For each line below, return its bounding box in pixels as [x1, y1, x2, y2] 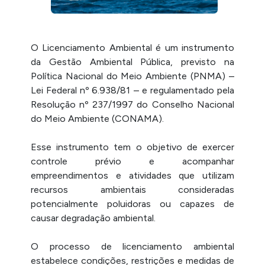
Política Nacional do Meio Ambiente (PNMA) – [31, 70, 234, 82]
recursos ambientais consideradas [31, 184, 234, 196]
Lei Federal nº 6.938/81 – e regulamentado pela [31, 85, 234, 96]
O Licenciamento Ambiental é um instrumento [31, 42, 234, 54]
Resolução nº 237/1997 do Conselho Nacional [31, 99, 234, 111]
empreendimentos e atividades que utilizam [31, 170, 234, 182]
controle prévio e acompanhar [31, 156, 234, 167]
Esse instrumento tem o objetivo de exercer [31, 141, 234, 153]
